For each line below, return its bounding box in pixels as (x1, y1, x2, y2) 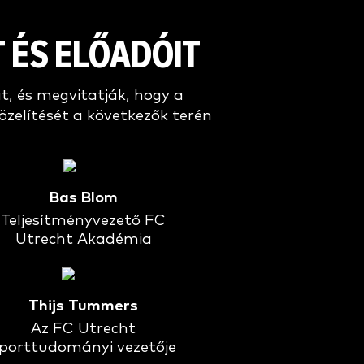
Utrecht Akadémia (15, 232, 152, 248)
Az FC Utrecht (31, 321, 136, 337)
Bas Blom (49, 190, 118, 206)
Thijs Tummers (28, 298, 139, 314)
